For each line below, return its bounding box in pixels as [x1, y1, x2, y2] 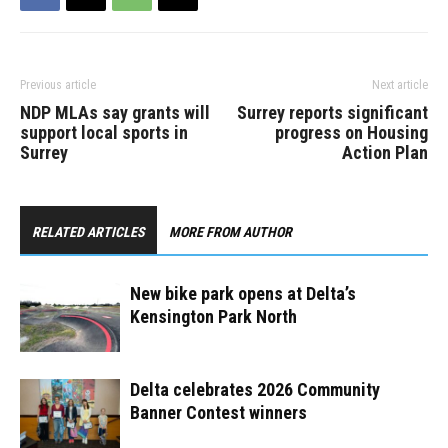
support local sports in [20, 122, 188, 144]
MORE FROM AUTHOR [169, 224, 292, 241]
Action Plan [342, 142, 428, 164]
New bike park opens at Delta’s [130, 283, 356, 305]
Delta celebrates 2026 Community [130, 379, 380, 401]
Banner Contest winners [130, 402, 307, 424]
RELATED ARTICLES [32, 224, 145, 241]
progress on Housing [275, 122, 428, 144]
